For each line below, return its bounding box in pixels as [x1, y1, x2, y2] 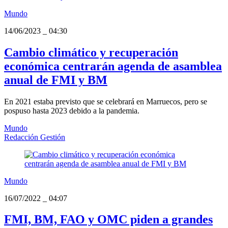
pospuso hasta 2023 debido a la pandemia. [4, 106, 139, 115]
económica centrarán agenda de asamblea [4, 59, 222, 73]
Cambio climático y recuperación [4, 45, 178, 59]
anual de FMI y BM [4, 73, 107, 87]
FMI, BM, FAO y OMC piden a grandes [4, 213, 213, 226]
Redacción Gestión [4, 132, 65, 141]
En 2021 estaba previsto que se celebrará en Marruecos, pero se [4, 97, 207, 106]
